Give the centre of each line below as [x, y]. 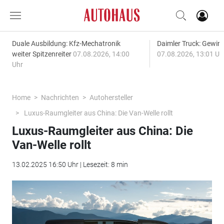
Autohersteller [111, 97]
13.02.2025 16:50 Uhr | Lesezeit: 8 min [70, 164]
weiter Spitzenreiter [42, 54]
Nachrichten [60, 97]
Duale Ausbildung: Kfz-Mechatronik [66, 43]
